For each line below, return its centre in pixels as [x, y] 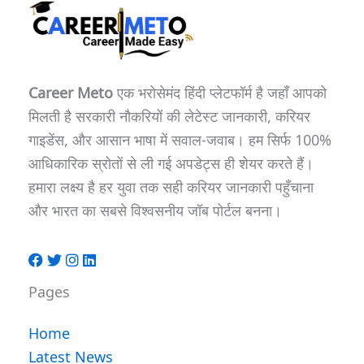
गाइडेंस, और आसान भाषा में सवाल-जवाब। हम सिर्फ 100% [180, 139]
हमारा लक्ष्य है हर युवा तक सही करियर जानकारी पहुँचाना [171, 186]
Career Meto [71, 92]
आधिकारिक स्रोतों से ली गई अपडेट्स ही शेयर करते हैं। [171, 162]
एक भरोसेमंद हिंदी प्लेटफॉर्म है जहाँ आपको [220, 92]
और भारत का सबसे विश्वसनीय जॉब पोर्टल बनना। [155, 210]
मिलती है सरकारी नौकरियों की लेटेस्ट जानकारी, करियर [169, 115]
